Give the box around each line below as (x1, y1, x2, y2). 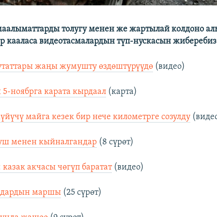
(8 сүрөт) (97, 137, 134, 147)
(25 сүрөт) (61, 187, 102, 197)
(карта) (106, 87, 138, 96)
